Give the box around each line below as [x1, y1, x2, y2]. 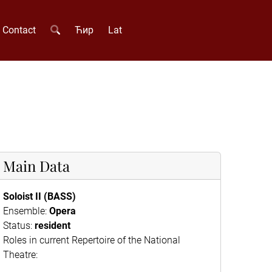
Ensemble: [3, 205, 49, 217]
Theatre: [3, 249, 38, 260]
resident [35, 220, 70, 231]
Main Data [3, 156, 70, 175]
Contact [2, 24, 36, 36]
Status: [3, 220, 35, 231]
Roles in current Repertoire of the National [3, 234, 180, 246]
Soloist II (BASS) [3, 191, 76, 202]
